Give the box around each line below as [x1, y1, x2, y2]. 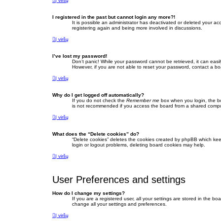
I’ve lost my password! [52, 53, 107, 59]
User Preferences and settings [52, 174, 185, 185]
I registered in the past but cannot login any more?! [52, 14, 175, 20]
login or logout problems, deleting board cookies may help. [72, 142, 205, 148]
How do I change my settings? [52, 190, 125, 196]
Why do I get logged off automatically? [52, 92, 144, 98]
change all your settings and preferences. [72, 201, 167, 207]
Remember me [126, 98, 159, 104]
